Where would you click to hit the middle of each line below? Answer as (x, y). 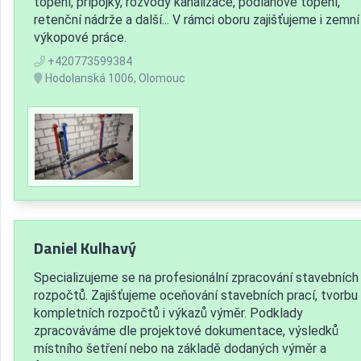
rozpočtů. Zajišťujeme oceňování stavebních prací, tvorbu (196, 295)
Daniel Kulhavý (85, 247)
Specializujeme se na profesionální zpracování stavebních (196, 277)
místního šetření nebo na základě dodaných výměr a (180, 348)
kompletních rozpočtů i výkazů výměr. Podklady (168, 313)
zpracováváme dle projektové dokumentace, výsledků (186, 330)
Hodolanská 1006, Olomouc (114, 78)
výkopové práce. (80, 37)
